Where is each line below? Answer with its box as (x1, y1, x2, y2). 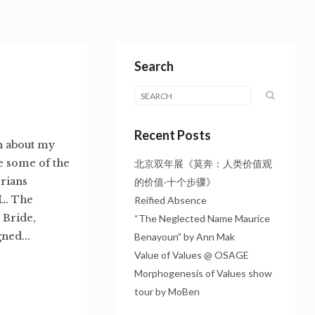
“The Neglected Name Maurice (134, 212, 270, 224)
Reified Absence (134, 194, 207, 206)
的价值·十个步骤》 (134, 176, 216, 188)
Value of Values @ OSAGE (134, 249, 249, 261)
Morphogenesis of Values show (134, 267, 272, 279)
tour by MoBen (134, 285, 200, 297)
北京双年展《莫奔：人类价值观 (134, 157, 272, 169)
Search (134, 58, 174, 74)
